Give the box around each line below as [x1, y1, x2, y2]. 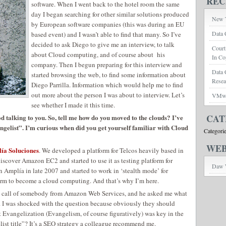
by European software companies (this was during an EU [31, 20, 184, 29]
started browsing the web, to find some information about [31, 70, 186, 79]
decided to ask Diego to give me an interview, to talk [31, 40, 175, 49]
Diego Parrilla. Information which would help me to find [31, 80, 183, 89]
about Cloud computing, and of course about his [31, 50, 165, 59]
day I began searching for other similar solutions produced [31, 10, 189, 19]
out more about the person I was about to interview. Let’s [31, 90, 185, 99]
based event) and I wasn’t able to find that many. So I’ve [31, 30, 181, 39]
